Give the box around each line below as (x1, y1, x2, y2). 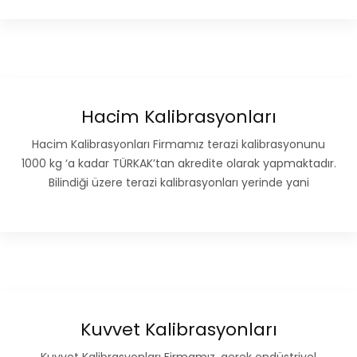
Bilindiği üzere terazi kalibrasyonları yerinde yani (48, 175, 309, 191)
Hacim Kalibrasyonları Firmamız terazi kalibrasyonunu (32, 136, 325, 153)
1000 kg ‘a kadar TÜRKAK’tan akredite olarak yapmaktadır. (21, 155, 336, 172)
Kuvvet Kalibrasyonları (80, 317, 277, 343)
